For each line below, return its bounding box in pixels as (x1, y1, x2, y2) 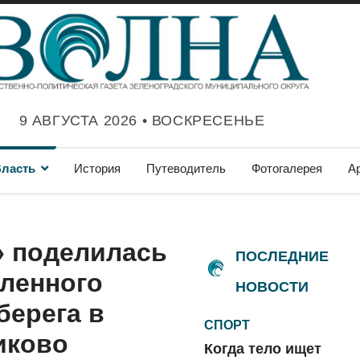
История (74, 162, 121, 175)
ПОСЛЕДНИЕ (235, 248, 329, 264)
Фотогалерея (252, 162, 322, 175)
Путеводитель (146, 162, 226, 175)
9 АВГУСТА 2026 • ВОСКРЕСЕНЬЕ (18, 112, 265, 129)
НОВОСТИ (235, 279, 309, 295)
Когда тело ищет (204, 341, 321, 357)
